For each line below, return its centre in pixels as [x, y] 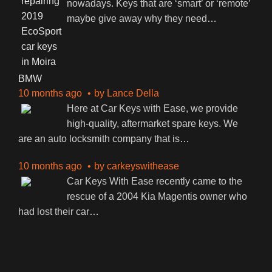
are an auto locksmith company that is [99, 139]
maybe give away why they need [137, 19]
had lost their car [54, 212]
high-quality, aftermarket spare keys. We [152, 124]
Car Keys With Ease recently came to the [155, 182]
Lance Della [133, 93]
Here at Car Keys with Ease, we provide [152, 109]
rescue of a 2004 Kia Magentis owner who [157, 197]
